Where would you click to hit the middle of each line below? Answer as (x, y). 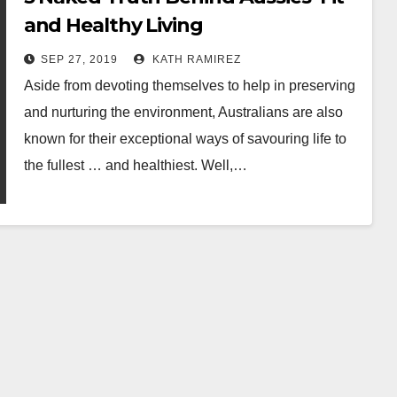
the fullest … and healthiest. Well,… (135, 165)
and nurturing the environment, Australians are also (183, 112)
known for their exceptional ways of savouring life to (185, 139)
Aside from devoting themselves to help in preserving (189, 86)
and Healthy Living (113, 25)
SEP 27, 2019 (79, 59)
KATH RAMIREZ (195, 59)
